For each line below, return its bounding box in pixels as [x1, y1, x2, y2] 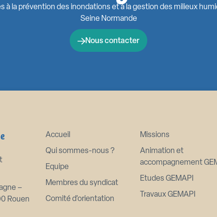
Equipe [46, 163, 69, 171]
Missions [139, 131, 170, 139]
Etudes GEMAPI [139, 175, 194, 183]
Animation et [139, 147, 184, 155]
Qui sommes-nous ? [46, 147, 115, 155]
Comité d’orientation [46, 195, 115, 203]
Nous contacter [85, 37, 139, 46]
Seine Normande [80, 15, 137, 23]
